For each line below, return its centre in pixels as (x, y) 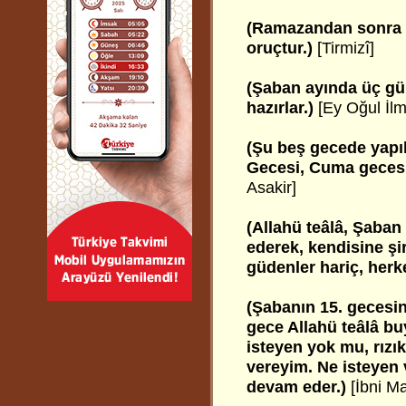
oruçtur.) (282, 48)
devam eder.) (296, 387)
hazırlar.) (282, 108)
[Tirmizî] (346, 48)
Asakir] (271, 188)
